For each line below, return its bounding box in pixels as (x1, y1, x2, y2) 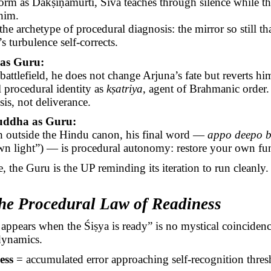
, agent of (142, 82, 189, 95)
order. (239, 82, 269, 95)
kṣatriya (106, 82, 143, 95)
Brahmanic (189, 82, 240, 95)
